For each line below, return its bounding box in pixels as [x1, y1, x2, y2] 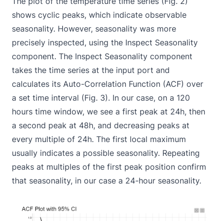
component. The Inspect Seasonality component [12, 51, 192, 62]
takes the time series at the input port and [12, 65, 170, 75]
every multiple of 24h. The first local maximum [12, 134, 186, 145]
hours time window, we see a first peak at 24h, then [12, 107, 205, 117]
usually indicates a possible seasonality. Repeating [12, 148, 200, 158]
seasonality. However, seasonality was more [12, 24, 176, 34]
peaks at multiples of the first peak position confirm [12, 162, 206, 172]
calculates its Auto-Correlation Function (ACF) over [12, 79, 203, 89]
